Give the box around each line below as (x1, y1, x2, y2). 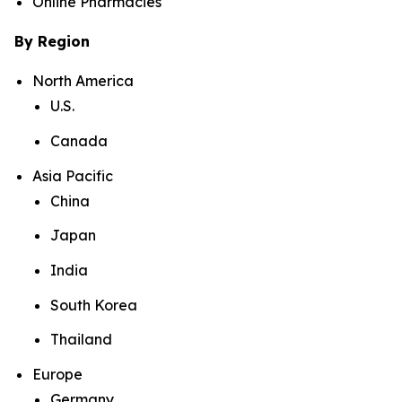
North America (32, 72, 134, 91)
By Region (14, 32, 90, 51)
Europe (32, 364, 83, 383)
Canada (50, 131, 108, 150)
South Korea (50, 295, 137, 314)
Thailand (50, 330, 112, 349)
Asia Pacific (32, 166, 113, 185)
